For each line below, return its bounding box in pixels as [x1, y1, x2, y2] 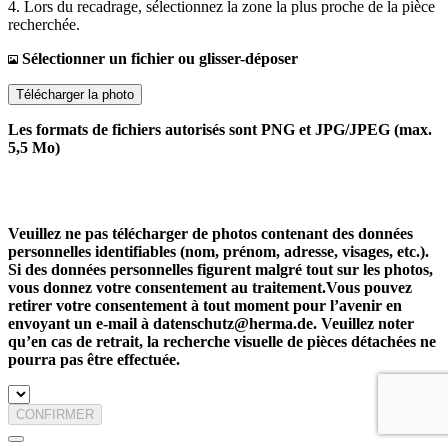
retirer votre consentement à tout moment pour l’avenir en [8, 297, 402, 314]
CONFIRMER [16, 407, 94, 422]
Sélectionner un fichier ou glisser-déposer [18, 50, 298, 67]
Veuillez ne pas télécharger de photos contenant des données [8, 225, 413, 242]
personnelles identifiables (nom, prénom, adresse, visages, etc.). [8, 243, 429, 260]
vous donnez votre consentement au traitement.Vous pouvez [8, 279, 412, 296]
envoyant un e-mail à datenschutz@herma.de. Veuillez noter [8, 315, 414, 332]
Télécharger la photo [16, 87, 134, 102]
